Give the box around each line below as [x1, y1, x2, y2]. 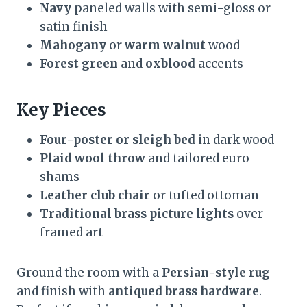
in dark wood [195, 132, 274, 147]
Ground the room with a [16, 265, 162, 280]
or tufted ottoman [150, 187, 259, 203]
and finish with [16, 283, 108, 299]
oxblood [145, 56, 195, 71]
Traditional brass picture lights [40, 206, 234, 221]
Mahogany [40, 37, 106, 53]
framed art [40, 224, 103, 240]
